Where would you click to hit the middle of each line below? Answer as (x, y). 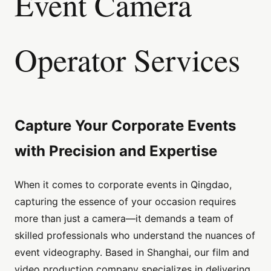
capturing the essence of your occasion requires (125, 202)
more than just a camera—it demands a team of (124, 219)
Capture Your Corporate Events (125, 126)
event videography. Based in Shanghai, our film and (132, 253)
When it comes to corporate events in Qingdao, (123, 185)
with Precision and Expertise (116, 151)
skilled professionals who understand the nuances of (135, 236)
